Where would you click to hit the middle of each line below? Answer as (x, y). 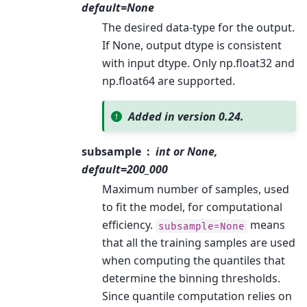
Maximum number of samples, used (196, 189)
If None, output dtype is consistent (192, 46)
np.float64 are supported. (169, 81)
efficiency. (129, 225)
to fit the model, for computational (192, 207)
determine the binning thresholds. (191, 279)
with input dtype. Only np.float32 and (198, 63)
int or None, (187, 152)
